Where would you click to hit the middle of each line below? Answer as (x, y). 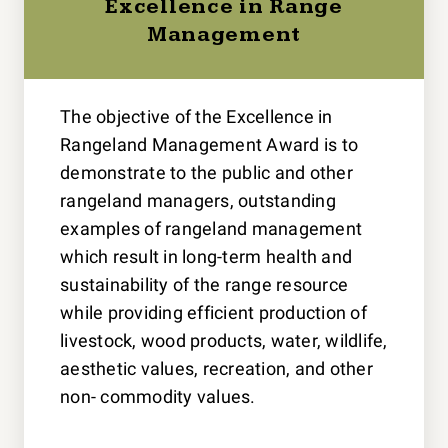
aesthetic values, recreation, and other (216, 368)
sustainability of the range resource (204, 284)
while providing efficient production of (213, 312)
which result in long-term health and (206, 256)
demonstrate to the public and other (206, 172)
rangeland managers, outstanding (198, 200)
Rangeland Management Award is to (209, 144)
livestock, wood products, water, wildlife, (224, 340)
